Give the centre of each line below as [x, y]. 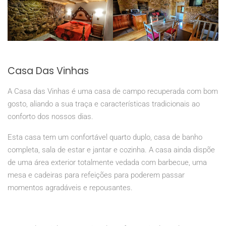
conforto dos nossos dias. [50, 117]
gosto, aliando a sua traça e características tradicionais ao [104, 104]
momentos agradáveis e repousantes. [70, 188]
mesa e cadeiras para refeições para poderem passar [96, 175]
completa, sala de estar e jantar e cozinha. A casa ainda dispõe [111, 150]
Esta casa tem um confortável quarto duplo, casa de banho [105, 137]
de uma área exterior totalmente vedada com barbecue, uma [107, 162]
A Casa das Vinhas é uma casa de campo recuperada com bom [113, 91]
